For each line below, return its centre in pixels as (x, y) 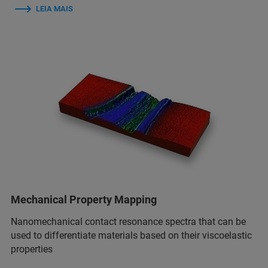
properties (32, 249)
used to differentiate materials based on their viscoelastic (131, 236)
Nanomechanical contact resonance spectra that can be (128, 222)
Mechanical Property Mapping (84, 200)
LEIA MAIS (54, 8)
